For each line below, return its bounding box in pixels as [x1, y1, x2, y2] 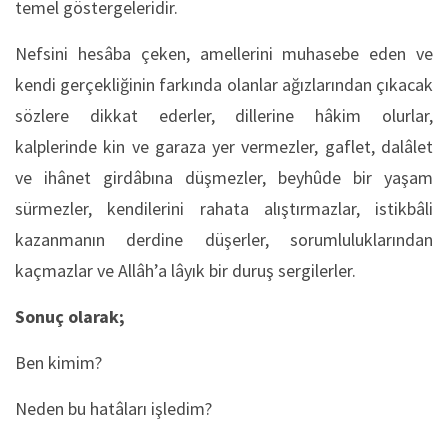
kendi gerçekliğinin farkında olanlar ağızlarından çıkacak [15, 72, 433, 96]
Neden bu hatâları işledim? [15, 396, 212, 420]
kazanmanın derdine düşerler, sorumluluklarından [15, 227, 433, 251]
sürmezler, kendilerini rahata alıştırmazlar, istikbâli [15, 196, 433, 220]
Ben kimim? [15, 350, 102, 374]
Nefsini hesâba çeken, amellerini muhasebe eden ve [15, 41, 433, 65]
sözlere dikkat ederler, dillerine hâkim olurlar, [15, 103, 433, 127]
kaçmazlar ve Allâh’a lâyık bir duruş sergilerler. [15, 258, 356, 282]
